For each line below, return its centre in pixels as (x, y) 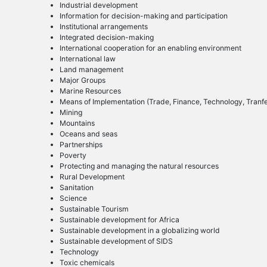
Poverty (73, 156)
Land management (91, 70)
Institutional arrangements (103, 27)
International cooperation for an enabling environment (150, 48)
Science (73, 198)
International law (87, 59)
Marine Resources (90, 91)
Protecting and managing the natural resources (139, 166)
